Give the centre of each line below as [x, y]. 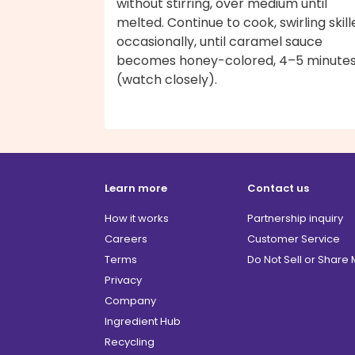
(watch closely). [167, 79]
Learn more [136, 188]
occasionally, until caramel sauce [219, 41]
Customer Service [294, 239]
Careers [126, 239]
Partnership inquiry [295, 218]
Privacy [123, 280]
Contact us [278, 188]
